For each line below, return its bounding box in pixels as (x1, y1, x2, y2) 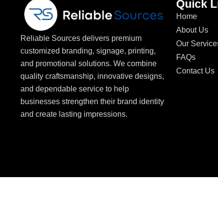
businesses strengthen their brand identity (20, 97, 164, 106)
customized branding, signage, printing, (20, 47, 156, 55)
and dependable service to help (20, 85, 129, 93)
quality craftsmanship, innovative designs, (20, 72, 164, 80)
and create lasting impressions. (20, 110, 127, 118)
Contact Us (176, 67, 215, 75)
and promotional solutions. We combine (20, 59, 157, 68)
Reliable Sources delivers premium (20, 34, 142, 42)
